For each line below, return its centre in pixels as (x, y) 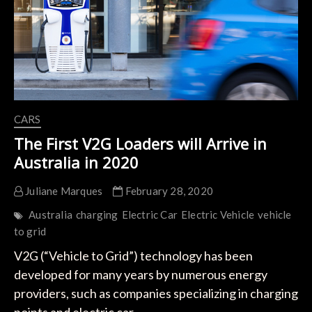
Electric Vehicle (218, 215)
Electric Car (149, 215)
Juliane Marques (63, 191)
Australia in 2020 (76, 163)
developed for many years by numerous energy (140, 275)
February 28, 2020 (168, 191)
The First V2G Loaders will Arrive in (140, 144)
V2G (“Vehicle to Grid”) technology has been (133, 256)
